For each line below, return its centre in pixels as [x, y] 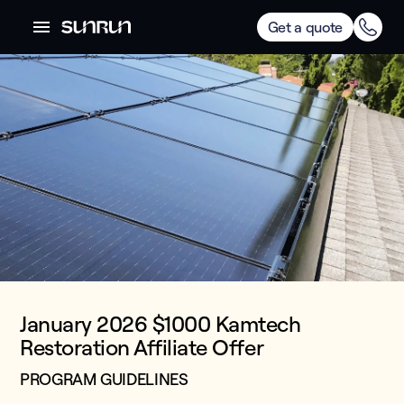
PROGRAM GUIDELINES [104, 379]
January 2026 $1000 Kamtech [161, 324]
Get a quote [305, 27]
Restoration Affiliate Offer [142, 347]
